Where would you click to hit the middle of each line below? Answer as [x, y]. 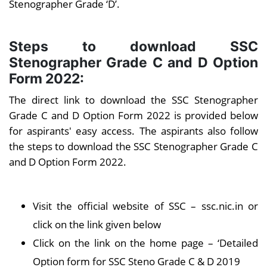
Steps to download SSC [133, 47]
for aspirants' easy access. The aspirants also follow [133, 131]
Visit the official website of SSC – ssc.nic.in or [145, 206]
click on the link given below [97, 224]
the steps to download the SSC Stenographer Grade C [133, 146]
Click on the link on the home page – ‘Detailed [145, 243]
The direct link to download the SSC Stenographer [133, 100]
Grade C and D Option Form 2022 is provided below [133, 115]
